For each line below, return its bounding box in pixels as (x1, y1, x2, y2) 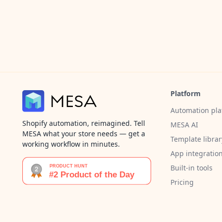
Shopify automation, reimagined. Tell (22, 118, 145, 128)
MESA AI (170, 119, 198, 129)
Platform (170, 88, 201, 98)
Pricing (170, 177, 194, 187)
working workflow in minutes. (22, 139, 120, 149)
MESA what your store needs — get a (22, 129, 145, 139)
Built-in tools (170, 163, 213, 172)
